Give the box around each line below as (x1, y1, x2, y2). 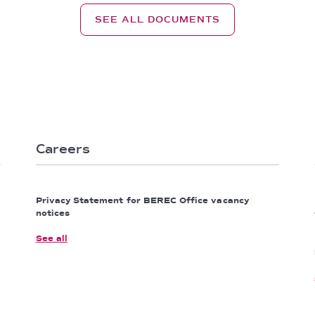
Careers (35, 141, 91, 157)
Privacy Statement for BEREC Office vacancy (35, 195, 249, 206)
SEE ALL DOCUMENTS (95, 14, 220, 25)
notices (35, 208, 70, 219)
